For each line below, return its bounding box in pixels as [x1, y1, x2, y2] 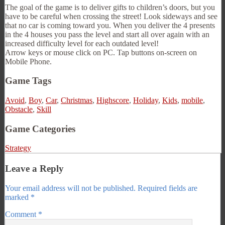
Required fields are [138, 183, 197, 192]
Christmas [61, 96, 92, 104]
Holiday [133, 96, 158, 104]
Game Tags [5, 75, 51, 86]
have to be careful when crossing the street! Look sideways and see [5, 12, 217, 21]
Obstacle [5, 105, 33, 114]
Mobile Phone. [5, 57, 52, 66]
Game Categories [5, 123, 75, 134]
